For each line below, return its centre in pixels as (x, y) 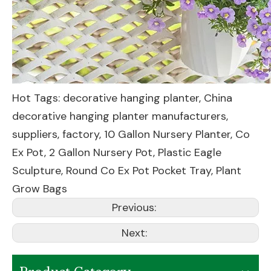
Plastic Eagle (190, 152)
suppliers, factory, (58, 134)
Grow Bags (40, 189)
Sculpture (37, 171)
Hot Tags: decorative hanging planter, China (122, 98)
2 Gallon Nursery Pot (101, 152)
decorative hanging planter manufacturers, (120, 116)
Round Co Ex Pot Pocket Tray (139, 171)
